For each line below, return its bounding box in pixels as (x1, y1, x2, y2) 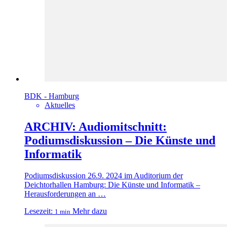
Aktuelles (45, 101, 75, 110)
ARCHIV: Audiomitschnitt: (24, 120, 167, 134)
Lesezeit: (24, 207, 53, 215)
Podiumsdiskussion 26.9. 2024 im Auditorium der (24, 171, 183, 180)
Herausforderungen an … (24, 190, 106, 198)
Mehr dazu (72, 207, 107, 215)
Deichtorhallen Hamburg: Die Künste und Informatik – (24, 180, 200, 189)
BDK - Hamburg (24, 92, 79, 101)
